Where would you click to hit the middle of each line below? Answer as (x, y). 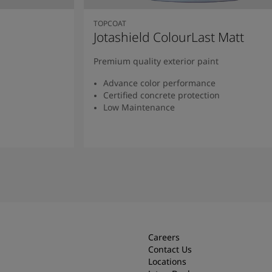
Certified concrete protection (161, 95)
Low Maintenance (139, 107)
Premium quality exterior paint (156, 61)
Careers (164, 237)
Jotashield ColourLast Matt (168, 37)
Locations (167, 261)
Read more (193, 152)
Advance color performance (159, 83)
